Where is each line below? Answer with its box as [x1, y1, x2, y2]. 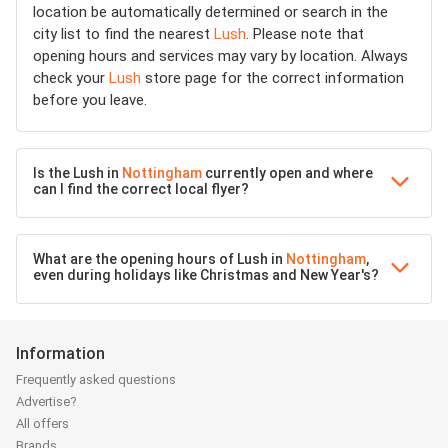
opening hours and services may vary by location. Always [33, 47, 408, 65]
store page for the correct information [141, 69, 404, 87]
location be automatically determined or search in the [33, 3, 388, 21]
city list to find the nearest [33, 25, 214, 43]
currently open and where [202, 165, 373, 181]
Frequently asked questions [16, 372, 176, 388]
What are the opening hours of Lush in [33, 251, 286, 267]
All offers [16, 416, 69, 432]
